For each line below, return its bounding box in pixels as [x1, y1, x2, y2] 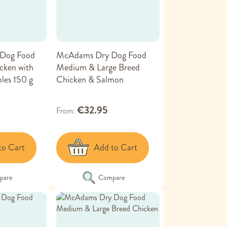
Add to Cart [94, 141, 138, 155]
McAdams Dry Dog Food [56, 48, 146, 62]
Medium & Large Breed [56, 60, 140, 74]
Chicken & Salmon [56, 72, 124, 86]
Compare [98, 172, 125, 182]
